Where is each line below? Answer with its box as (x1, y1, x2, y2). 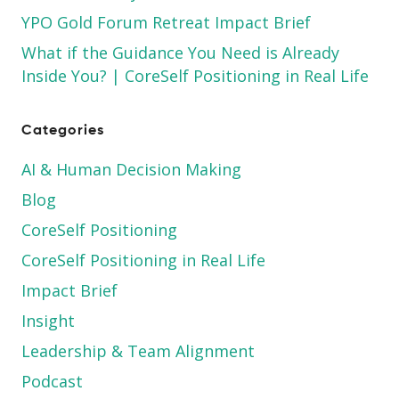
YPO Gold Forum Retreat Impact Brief (21, 12, 311, 34)
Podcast (21, 370, 83, 393)
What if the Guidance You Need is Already (21, 42, 339, 64)
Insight (21, 310, 75, 332)
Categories (21, 124, 104, 139)
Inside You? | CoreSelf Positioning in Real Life (21, 65, 369, 87)
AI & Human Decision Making (21, 159, 241, 181)
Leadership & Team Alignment (21, 340, 255, 362)
